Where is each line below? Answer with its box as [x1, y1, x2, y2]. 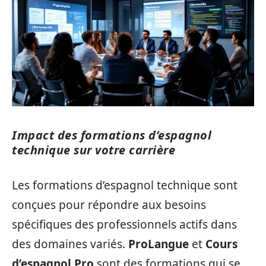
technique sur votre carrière [12, 142, 175, 159]
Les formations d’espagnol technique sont [12, 177, 237, 193]
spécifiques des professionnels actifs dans [12, 216, 237, 232]
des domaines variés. [12, 236, 128, 252]
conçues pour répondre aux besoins [12, 197, 206, 213]
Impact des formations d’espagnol [12, 127, 211, 144]
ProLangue [128, 236, 189, 252]
